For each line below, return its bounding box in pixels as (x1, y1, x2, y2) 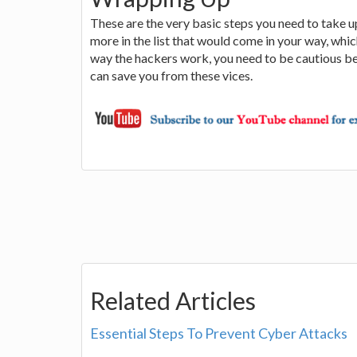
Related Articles (90, 285, 256, 315)
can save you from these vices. (90, 67, 253, 83)
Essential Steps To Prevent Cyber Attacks (90, 324, 347, 342)
